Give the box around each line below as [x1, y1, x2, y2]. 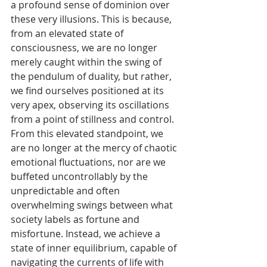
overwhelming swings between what [11, 198, 175, 212]
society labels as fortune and [11, 212, 142, 226]
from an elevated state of [11, 26, 126, 40]
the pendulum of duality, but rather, [11, 69, 174, 83]
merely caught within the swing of [11, 55, 164, 69]
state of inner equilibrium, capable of [11, 241, 179, 254]
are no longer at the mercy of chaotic [11, 141, 179, 154]
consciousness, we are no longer [11, 41, 160, 54]
